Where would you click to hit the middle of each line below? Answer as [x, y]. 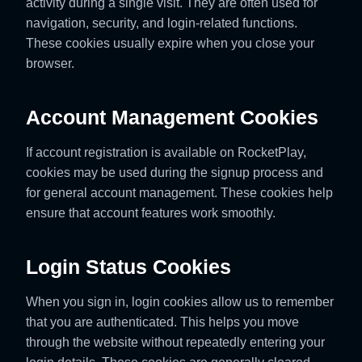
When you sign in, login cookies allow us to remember [180, 301]
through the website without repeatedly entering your [175, 342]
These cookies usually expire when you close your [170, 43]
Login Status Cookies [128, 267]
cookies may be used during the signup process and [175, 172]
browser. [50, 63]
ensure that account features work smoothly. [151, 213]
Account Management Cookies [172, 117]
